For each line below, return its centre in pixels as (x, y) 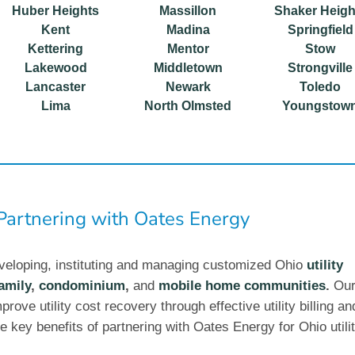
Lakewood (55, 67)
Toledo (321, 86)
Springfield (320, 29)
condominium (82, 285)
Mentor (188, 48)
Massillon (188, 10)
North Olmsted (188, 105)
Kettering (56, 48)
